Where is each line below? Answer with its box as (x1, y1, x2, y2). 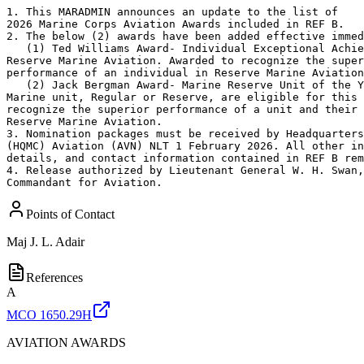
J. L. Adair (30, 234, 84, 249)
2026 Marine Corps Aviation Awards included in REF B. (6, 17, 344, 30)
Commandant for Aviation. (6, 175, 162, 188)
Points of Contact (26, 206, 115, 221)
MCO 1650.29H (6, 307, 92, 322)
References (26, 270, 83, 284)
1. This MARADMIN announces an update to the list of (6, 5, 338, 18)
